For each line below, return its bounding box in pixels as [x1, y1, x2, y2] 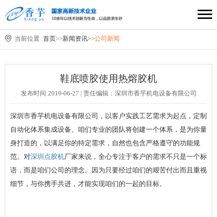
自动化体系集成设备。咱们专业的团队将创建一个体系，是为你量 [10, 126, 207, 134]
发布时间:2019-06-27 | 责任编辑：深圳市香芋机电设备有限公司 [20, 90, 197, 97]
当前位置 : [15, 35, 43, 42]
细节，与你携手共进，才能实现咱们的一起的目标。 [10, 180, 166, 188]
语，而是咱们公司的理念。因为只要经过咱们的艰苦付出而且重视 [10, 167, 207, 174]
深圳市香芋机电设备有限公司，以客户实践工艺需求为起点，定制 [10, 112, 207, 120]
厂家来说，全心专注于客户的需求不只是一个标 [64, 153, 207, 161]
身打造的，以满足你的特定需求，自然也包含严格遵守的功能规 [10, 139, 200, 147]
